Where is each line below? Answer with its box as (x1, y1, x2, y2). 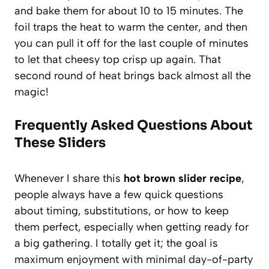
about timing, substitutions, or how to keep (14, 204, 229, 217)
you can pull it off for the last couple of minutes (14, 36, 249, 50)
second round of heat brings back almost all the (14, 68, 251, 82)
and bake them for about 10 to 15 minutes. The (14, 4, 243, 17)
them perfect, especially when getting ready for (14, 220, 249, 234)
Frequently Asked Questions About (14, 116, 253, 133)
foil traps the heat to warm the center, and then (14, 20, 247, 34)
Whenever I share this (14, 171, 124, 185)
